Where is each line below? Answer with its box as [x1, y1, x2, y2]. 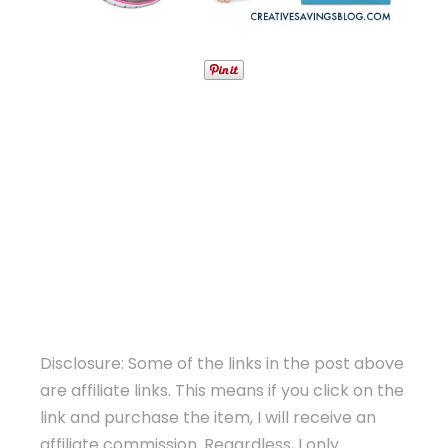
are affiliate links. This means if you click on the [40, 379, 404, 403]
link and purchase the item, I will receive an [40, 406, 376, 430]
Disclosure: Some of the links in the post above [40, 352, 404, 376]
